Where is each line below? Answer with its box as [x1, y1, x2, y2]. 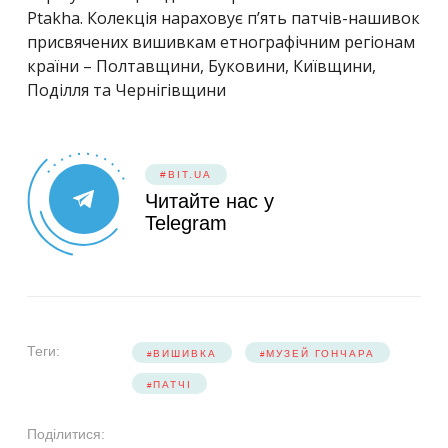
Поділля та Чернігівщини [27, 78, 226, 101]
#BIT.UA [160, 168, 212, 180]
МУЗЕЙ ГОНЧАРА [266, 347, 375, 359]
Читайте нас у [145, 189, 274, 212]
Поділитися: [27, 425, 105, 442]
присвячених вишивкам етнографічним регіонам [27, 30, 415, 53]
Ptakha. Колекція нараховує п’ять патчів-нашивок [27, 6, 420, 29]
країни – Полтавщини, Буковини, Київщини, [27, 54, 376, 77]
